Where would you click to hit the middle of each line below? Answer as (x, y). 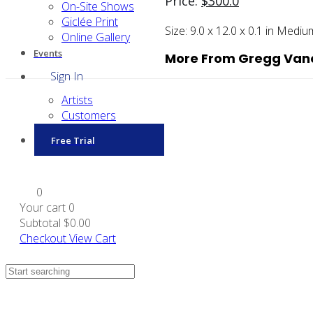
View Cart (93, 238)
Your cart (44, 208)
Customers (89, 115)
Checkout (43, 238)
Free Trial (73, 140)
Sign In (67, 76)
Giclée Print (90, 22)
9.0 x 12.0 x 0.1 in (233, 30)
